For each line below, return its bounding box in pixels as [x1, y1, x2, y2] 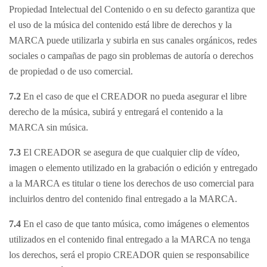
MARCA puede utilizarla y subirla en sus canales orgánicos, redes [9, 35, 257, 45]
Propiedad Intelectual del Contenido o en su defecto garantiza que [9, 4, 255, 14]
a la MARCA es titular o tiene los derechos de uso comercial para [9, 178, 254, 188]
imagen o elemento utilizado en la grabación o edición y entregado [9, 163, 257, 173]
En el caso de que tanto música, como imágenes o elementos [21, 219, 249, 229]
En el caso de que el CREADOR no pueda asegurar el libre [21, 91, 247, 101]
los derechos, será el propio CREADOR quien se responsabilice [9, 250, 249, 260]
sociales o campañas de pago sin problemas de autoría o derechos [9, 51, 253, 61]
